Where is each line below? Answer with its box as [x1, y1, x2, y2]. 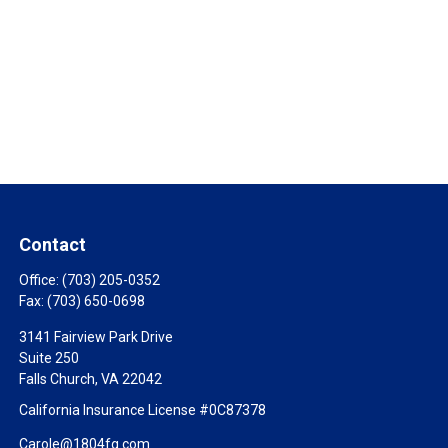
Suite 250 [19, 350, 80, 366]
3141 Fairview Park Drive [19, 329, 174, 345]
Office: [19, 272, 63, 288]
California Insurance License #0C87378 [19, 402, 267, 418]
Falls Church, [19, 371, 99, 387]
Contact [19, 234, 87, 255]
